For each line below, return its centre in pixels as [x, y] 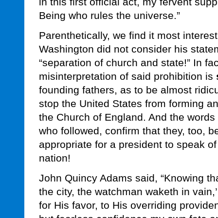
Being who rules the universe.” [109, 16]
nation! [55, 158]
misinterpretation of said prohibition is [127, 76]
